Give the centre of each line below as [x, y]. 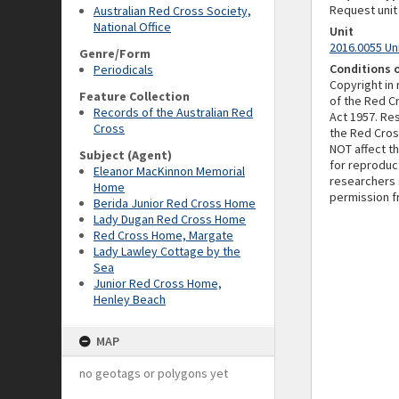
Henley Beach [130, 299]
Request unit [363, 10]
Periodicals [123, 69]
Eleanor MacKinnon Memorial [169, 171]
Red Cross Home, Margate [163, 235]
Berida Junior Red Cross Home [175, 203]
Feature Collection [134, 96]
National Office [132, 27]
